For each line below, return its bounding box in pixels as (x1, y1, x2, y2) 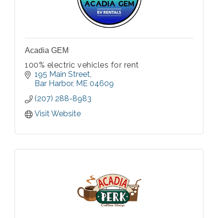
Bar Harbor (35, 79, 73, 89)
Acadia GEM (25, 46, 69, 55)
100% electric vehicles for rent (25, 60, 139, 70)
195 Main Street (35, 70, 90, 79)
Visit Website (35, 109, 81, 119)
